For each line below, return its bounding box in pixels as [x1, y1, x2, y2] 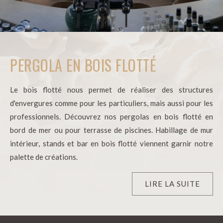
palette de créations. [10, 152, 78, 162]
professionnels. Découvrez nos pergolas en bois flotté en [10, 112, 213, 121]
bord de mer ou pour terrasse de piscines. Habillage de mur [10, 125, 213, 135]
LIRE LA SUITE [145, 179, 200, 189]
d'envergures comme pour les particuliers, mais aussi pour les [10, 99, 213, 108]
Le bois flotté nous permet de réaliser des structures [10, 85, 213, 95]
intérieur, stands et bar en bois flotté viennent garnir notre [10, 139, 213, 148]
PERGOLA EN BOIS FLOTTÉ [10, 54, 156, 77]
